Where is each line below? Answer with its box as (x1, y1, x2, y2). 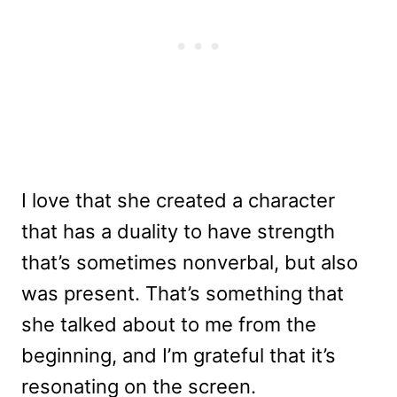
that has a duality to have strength (21, 220, 335, 244)
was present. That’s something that (21, 282, 344, 306)
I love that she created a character (21, 189, 335, 213)
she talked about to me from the (21, 313, 316, 337)
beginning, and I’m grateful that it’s (21, 344, 336, 368)
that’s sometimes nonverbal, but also (21, 251, 358, 275)
